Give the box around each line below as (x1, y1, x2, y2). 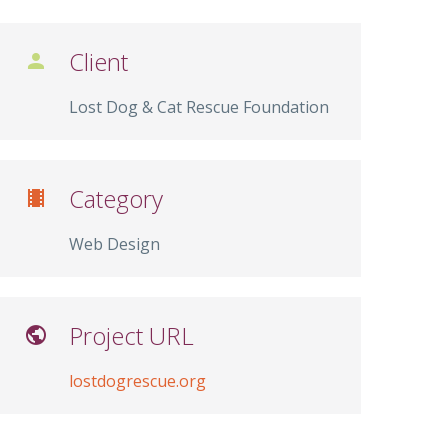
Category (69, 182, 163, 215)
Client (69, 45, 128, 78)
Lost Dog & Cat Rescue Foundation (69, 96, 329, 118)
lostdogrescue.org (69, 370, 206, 392)
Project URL (69, 319, 194, 352)
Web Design (69, 233, 160, 255)
